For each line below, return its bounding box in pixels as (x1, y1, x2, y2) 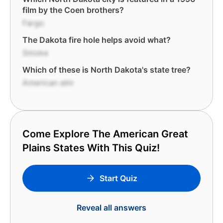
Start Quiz (100, 173, 137, 183)
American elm (22, 78, 74, 88)
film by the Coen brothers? (22, 5, 124, 15)
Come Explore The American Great (22, 128, 188, 140)
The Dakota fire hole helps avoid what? (22, 35, 171, 45)
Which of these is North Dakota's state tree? (22, 65, 191, 75)
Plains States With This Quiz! (22, 142, 160, 154)
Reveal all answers (77, 203, 146, 213)
